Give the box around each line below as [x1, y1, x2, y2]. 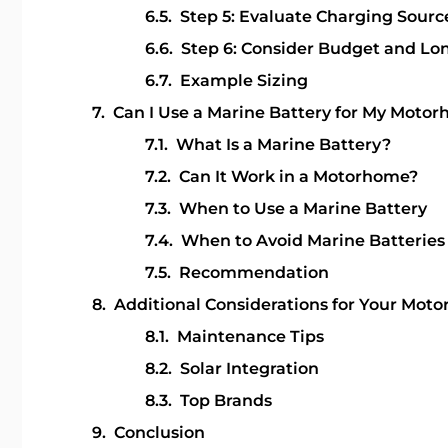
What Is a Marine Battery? [175, 135, 391, 154]
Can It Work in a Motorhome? [178, 167, 418, 186]
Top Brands [179, 391, 272, 410]
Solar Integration [179, 359, 319, 378]
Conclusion [114, 423, 205, 442]
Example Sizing [179, 71, 308, 90]
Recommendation [178, 263, 329, 282]
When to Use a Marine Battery [178, 199, 427, 218]
